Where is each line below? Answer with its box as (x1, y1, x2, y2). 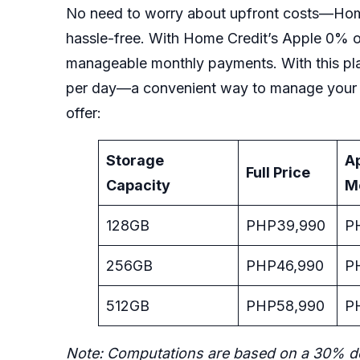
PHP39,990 (246, 216, 329, 234)
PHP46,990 (246, 256, 328, 274)
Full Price (246, 163, 310, 181)
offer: (66, 104, 105, 121)
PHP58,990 (246, 297, 329, 314)
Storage (106, 151, 164, 169)
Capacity (106, 176, 170, 194)
